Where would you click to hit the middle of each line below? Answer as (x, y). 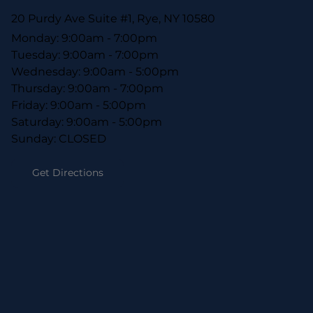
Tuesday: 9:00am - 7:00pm (85, 54)
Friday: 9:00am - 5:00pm (79, 105)
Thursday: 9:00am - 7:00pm (87, 88)
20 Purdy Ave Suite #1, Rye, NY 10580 (113, 19)
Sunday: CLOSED (59, 138)
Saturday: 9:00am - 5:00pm (87, 122)
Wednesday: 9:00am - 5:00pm (95, 71)
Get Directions (67, 173)
